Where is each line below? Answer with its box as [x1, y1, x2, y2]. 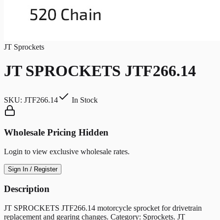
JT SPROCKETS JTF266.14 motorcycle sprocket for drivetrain [4, 203, 202, 212]
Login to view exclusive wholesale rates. [4, 147, 130, 156]
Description [4, 183, 50, 194]
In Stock [70, 95, 98, 104]
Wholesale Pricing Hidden [4, 127, 109, 138]
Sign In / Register [8, 165, 57, 173]
